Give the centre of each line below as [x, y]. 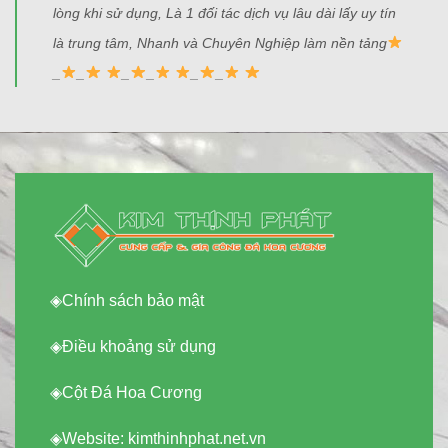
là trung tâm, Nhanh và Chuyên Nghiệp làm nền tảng [220, 42]
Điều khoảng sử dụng [139, 347]
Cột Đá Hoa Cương [132, 393]
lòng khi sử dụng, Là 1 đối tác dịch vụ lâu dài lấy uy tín [224, 12]
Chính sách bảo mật [133, 301]
